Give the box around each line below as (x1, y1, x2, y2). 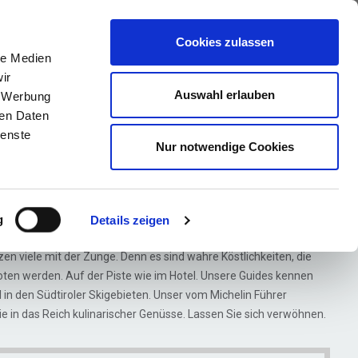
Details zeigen (90, 213, 170, 227)
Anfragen (227, 34, 285, 53)
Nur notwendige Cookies (155, 140, 294, 153)
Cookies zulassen (175, 35, 274, 49)
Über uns (38, 30, 95, 49)
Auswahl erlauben (174, 87, 275, 101)
